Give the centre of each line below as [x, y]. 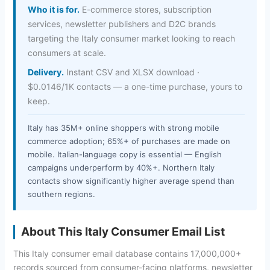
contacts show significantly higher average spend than [131, 181]
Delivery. [46, 72]
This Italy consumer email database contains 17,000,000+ [127, 253]
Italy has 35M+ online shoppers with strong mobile [123, 127]
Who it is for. [53, 9]
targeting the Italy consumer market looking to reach [131, 38]
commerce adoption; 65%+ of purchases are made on [129, 141]
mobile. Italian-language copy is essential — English [124, 154]
